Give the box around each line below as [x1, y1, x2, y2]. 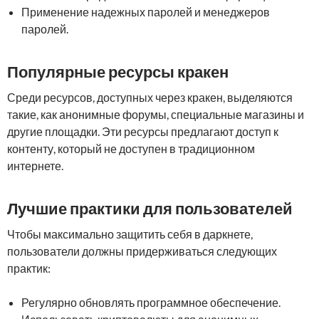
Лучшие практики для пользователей [7, 199, 293, 218]
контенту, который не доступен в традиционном [7, 142, 255, 155]
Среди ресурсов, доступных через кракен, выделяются [7, 90, 293, 104]
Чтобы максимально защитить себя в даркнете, [7, 227, 253, 241]
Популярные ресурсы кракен [7, 62, 229, 81]
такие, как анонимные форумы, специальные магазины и [7, 108, 304, 121]
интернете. [7, 159, 63, 172]
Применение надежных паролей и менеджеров [21, 5, 270, 19]
